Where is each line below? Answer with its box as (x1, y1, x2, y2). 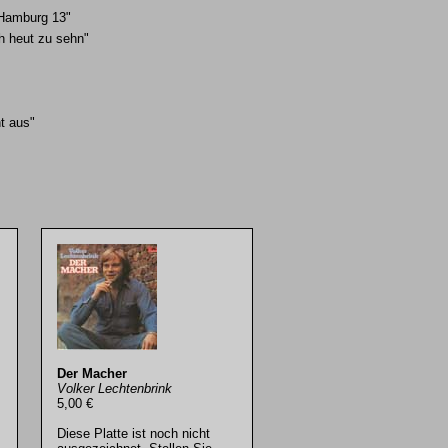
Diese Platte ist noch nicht (57, 425, 211, 441)
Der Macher (57, 365, 128, 381)
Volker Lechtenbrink (57, 380, 173, 396)
